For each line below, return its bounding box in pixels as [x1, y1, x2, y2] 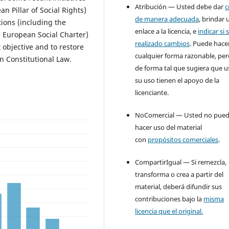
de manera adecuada [135, 14, 199, 24]
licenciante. [135, 87, 169, 97]
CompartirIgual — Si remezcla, [135, 157, 227, 167]
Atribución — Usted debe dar [135, 2, 225, 11]
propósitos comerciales [148, 134, 219, 144]
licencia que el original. [135, 206, 203, 216]
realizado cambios [135, 38, 190, 48]
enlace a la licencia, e [135, 26, 198, 36]
